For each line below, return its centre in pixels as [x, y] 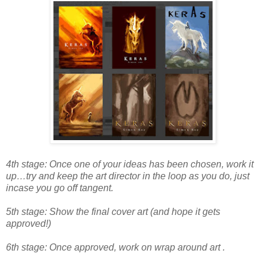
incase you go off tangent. [60, 188]
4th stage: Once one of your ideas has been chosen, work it [130, 164]
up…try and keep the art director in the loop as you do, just [128, 176]
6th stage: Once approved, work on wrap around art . [115, 248]
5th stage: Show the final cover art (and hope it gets [113, 212]
